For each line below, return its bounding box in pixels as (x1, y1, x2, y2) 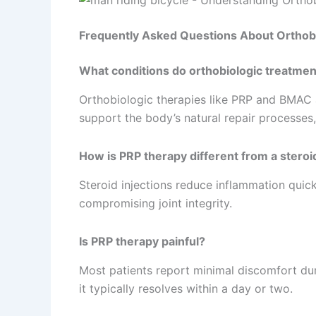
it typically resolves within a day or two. (79, 281, 293, 296)
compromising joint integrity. (79, 196, 232, 211)
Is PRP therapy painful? (79, 234, 205, 249)
